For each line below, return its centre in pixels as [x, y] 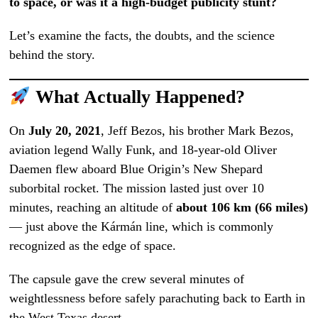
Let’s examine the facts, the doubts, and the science [142, 35]
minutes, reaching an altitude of [93, 208]
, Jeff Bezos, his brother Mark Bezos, [198, 131]
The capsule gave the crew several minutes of [127, 279]
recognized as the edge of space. [93, 246]
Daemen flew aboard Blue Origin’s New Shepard [136, 169]
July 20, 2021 [65, 131]
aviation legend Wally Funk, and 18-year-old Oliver [143, 150]
